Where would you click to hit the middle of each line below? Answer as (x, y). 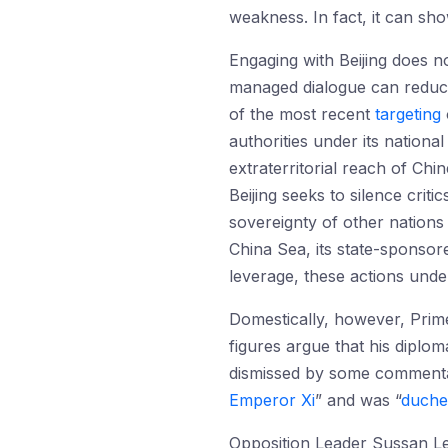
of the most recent (302, 114)
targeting (408, 114)
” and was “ (358, 400)
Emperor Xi (272, 400)
